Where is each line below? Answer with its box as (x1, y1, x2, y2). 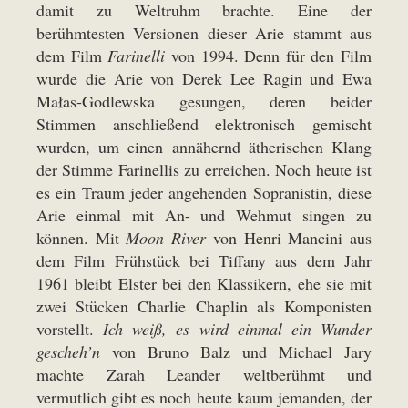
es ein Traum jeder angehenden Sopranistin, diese (36, 181, 372, 204)
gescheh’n (36, 341, 100, 363)
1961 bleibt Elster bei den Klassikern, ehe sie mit (36, 272, 372, 295)
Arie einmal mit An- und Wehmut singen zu (36, 204, 372, 227)
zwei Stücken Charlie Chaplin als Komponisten (36, 295, 372, 318)
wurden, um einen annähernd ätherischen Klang (36, 136, 372, 158)
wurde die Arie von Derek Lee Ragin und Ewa (36, 67, 372, 90)
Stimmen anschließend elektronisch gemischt (36, 113, 372, 136)
